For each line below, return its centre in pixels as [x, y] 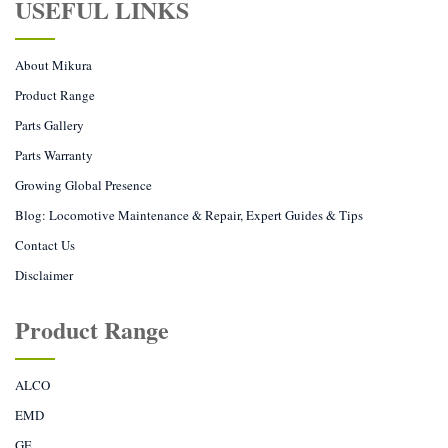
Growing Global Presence [83, 185]
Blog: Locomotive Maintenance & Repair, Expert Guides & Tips [189, 215]
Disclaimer [44, 275]
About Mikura [53, 65]
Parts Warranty [54, 155]
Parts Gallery [49, 125]
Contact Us [45, 245]
